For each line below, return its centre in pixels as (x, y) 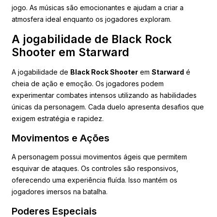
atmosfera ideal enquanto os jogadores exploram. (92, 19)
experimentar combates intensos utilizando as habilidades (104, 95)
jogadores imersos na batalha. (60, 191)
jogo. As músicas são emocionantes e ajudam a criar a (98, 7)
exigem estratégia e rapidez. (58, 118)
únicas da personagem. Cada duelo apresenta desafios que (108, 107)
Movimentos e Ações (61, 138)
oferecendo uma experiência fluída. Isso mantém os (94, 180)
